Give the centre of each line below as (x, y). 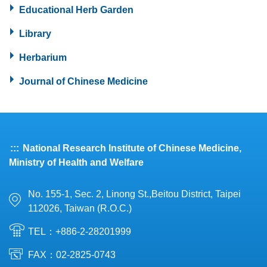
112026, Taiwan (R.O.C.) (80, 209)
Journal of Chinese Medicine (83, 82)
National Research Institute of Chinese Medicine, (131, 148)
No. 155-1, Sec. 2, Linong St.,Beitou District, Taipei (134, 194)
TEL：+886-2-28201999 (80, 232)
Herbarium (43, 58)
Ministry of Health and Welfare (76, 163)
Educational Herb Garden (76, 10)
